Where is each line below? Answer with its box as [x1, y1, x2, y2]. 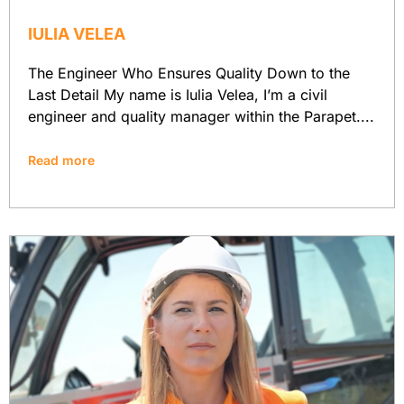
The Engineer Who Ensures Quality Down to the [28, 63, 350, 82]
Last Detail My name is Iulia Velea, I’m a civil [28, 85, 327, 104]
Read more [28, 151, 95, 168]
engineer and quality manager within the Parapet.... [28, 106, 374, 125]
